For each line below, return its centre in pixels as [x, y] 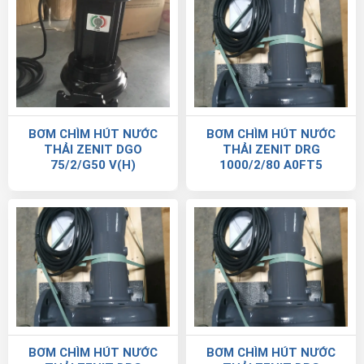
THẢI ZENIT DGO [93, 149]
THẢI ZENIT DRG [271, 149]
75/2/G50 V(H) [93, 165]
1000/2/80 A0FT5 [271, 165]
